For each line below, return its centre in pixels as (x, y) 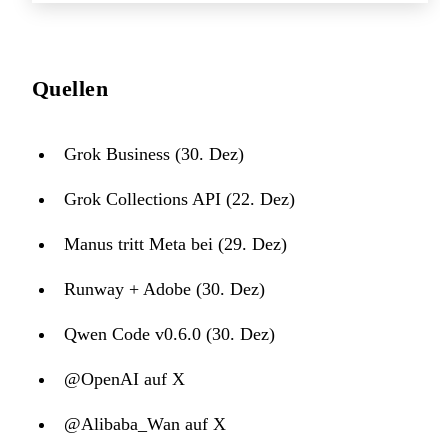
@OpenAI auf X (124, 378)
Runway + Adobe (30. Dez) (164, 288)
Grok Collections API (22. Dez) (179, 198)
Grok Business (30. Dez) (154, 153)
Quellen (70, 88)
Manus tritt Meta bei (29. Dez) (175, 243)
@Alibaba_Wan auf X (145, 423)
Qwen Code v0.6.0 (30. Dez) (169, 333)
